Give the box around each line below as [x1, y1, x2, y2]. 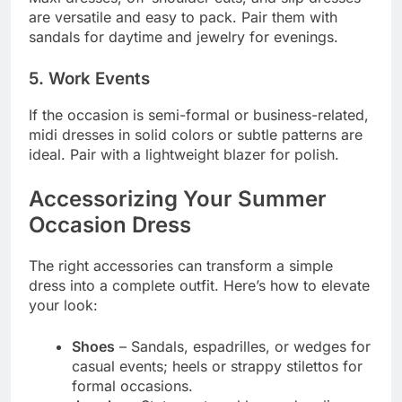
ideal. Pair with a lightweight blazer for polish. [29, 145, 339, 164]
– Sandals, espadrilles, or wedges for [115, 337, 371, 356]
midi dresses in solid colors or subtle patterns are [29, 126, 363, 144]
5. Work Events [29, 67, 150, 89]
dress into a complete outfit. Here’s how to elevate [29, 276, 370, 295]
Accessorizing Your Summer [29, 186, 327, 213]
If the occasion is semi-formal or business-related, [29, 106, 369, 125]
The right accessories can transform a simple [29, 257, 333, 275]
